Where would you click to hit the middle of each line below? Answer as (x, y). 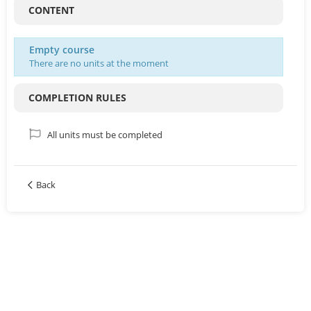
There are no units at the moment (99, 63)
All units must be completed (105, 135)
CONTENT (51, 10)
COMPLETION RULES (77, 98)
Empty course (62, 50)
